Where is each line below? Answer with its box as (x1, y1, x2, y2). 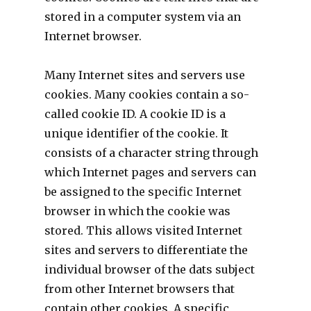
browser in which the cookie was (44, 203, 230, 218)
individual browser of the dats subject (44, 262, 255, 276)
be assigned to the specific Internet (44, 184, 242, 199)
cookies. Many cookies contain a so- (44, 87, 249, 101)
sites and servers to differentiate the (44, 242, 248, 257)
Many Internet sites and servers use (44, 67, 245, 82)
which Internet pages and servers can (44, 165, 256, 179)
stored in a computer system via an (44, 9, 241, 24)
